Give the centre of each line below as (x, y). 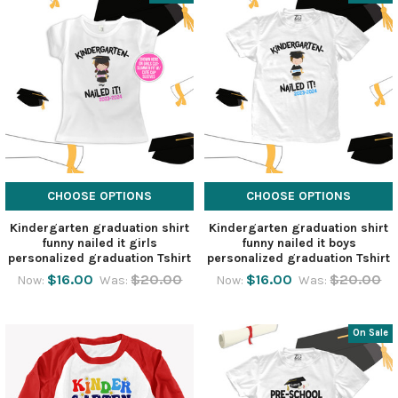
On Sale (371, 333)
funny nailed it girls (99, 243)
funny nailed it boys (298, 243)
